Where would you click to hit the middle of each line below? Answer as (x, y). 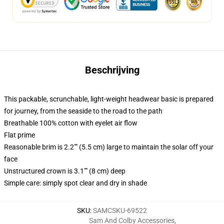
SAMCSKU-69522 (120, 210)
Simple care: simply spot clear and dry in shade (75, 183)
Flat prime (19, 135)
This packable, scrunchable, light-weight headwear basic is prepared (109, 99)
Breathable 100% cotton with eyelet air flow (71, 123)
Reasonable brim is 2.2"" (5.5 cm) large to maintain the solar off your (109, 147)
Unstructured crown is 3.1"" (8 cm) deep (65, 171)
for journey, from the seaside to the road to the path (83, 111)
